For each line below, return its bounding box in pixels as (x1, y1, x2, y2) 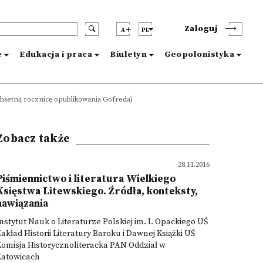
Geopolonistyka (164, 49, 234, 60)
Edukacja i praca (19, 49, 92, 60)
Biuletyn (110, 49, 147, 60)
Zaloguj (184, 23, 217, 34)
